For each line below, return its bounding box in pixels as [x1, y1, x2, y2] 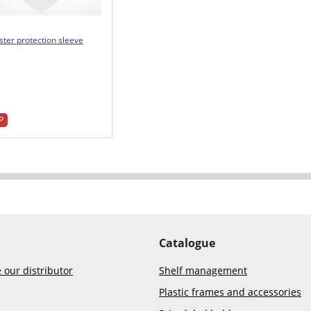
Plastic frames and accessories [159, 285, 301, 299]
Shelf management [159, 263, 247, 277]
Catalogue [159, 235, 215, 251]
